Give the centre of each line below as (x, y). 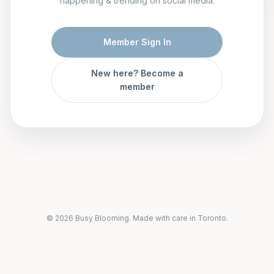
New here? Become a (137, 73)
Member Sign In (137, 42)
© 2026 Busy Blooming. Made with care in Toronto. (137, 218)
